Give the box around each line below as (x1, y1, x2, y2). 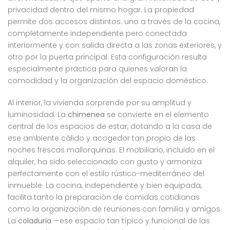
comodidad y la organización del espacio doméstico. (8, 75, 208, 86)
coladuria (18, 216, 51, 226)
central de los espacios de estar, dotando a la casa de (8, 121, 212, 132)
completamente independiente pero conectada (8, 28, 187, 39)
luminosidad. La (8, 109, 68, 120)
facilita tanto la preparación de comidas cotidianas (8, 192, 200, 203)
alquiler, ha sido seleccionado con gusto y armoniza (8, 157, 202, 167)
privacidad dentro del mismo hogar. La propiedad (8, 5, 194, 15)
